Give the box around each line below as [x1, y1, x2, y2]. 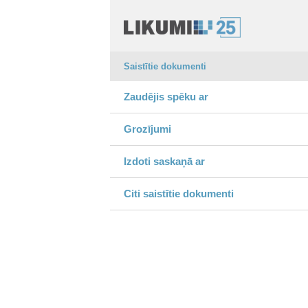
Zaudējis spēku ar [124, 91, 208, 102]
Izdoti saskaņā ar [124, 155, 205, 167]
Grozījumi [124, 123, 171, 135]
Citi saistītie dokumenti [124, 188, 234, 199]
